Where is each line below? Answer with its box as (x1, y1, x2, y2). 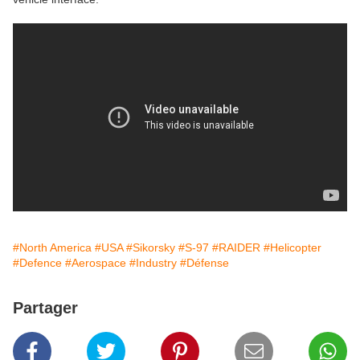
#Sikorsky (126, 241, 175, 255)
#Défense (180, 256, 229, 270)
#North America (13, 241, 92, 255)
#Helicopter (264, 241, 321, 255)
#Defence (13, 256, 62, 270)
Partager (13, 299, 78, 317)
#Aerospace (65, 256, 126, 270)
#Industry (129, 256, 177, 270)
